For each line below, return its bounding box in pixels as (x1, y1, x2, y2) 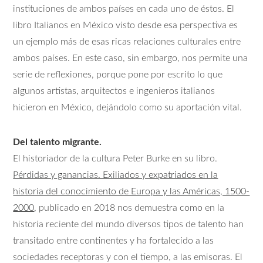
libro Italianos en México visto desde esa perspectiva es (13, 21, 238, 31)
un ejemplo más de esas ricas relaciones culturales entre (13, 37, 241, 47)
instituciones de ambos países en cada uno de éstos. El (13, 4, 235, 14)
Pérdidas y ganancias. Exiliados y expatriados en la (13, 170, 218, 180)
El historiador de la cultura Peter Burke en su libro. (13, 153, 218, 163)
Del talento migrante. (13, 137, 102, 147)
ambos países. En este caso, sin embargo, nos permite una (13, 53, 248, 63)
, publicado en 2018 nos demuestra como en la (34, 203, 225, 213)
